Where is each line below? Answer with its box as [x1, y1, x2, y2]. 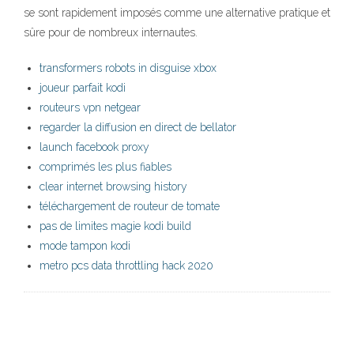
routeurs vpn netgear [40, 101, 141, 115]
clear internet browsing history [40, 180, 187, 194]
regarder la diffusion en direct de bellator [40, 121, 236, 134]
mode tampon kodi [40, 239, 130, 253]
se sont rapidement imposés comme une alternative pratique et [24, 6, 330, 20]
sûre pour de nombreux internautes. [24, 26, 198, 40]
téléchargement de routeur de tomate [40, 200, 220, 213]
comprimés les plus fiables [40, 160, 171, 174]
